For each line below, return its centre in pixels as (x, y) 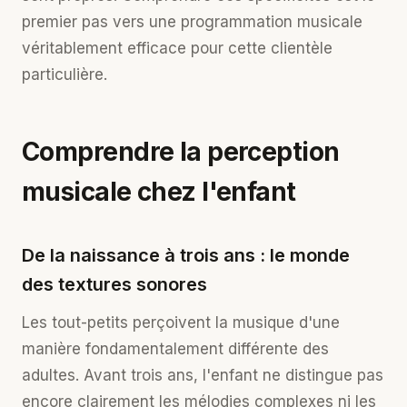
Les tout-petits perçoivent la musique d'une (181, 323)
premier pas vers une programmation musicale (192, 22)
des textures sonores (114, 284)
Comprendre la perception (181, 152)
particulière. (65, 74)
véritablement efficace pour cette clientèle (177, 48)
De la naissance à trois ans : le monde (186, 255)
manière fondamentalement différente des (175, 349)
